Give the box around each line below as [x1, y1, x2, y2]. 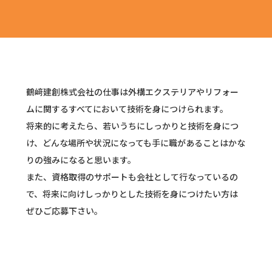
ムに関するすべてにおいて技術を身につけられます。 [25, 103, 228, 115]
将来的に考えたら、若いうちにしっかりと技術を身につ [25, 120, 239, 132]
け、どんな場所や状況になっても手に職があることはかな [25, 137, 245, 149]
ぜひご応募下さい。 [25, 205, 103, 217]
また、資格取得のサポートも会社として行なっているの [25, 171, 238, 183]
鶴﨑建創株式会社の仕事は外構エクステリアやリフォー [25, 86, 239, 98]
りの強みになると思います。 [25, 154, 136, 166]
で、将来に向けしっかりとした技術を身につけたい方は [25, 188, 238, 200]
